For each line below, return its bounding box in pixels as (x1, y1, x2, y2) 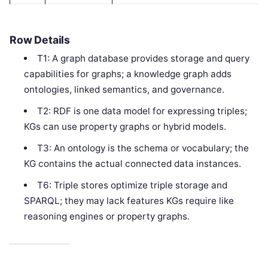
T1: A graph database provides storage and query (36, 53, 249, 65)
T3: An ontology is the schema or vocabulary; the (36, 142, 249, 154)
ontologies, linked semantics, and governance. (24, 84, 225, 96)
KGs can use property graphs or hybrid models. (24, 121, 227, 133)
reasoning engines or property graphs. (24, 211, 190, 223)
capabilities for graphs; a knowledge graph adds (24, 68, 232, 80)
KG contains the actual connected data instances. (24, 158, 242, 170)
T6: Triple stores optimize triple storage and (36, 179, 227, 191)
